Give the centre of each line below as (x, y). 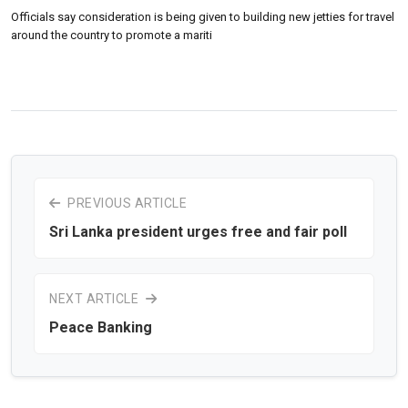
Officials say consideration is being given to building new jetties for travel (203, 16)
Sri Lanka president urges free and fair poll (198, 231)
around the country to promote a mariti (112, 35)
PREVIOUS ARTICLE (125, 203)
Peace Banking (101, 327)
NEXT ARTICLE (96, 298)
